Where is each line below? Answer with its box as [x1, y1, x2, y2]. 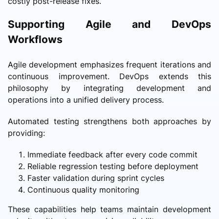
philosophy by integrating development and [8, 83, 211, 93]
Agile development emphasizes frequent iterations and [8, 59, 211, 69]
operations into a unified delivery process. [8, 94, 164, 105]
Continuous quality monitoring [27, 184, 139, 195]
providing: [8, 128, 45, 138]
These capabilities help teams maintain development [8, 204, 211, 214]
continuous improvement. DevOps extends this [8, 71, 211, 81]
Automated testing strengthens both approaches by [8, 116, 211, 126]
